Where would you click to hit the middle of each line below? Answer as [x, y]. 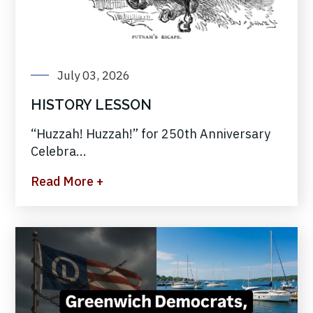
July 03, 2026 [94, 75]
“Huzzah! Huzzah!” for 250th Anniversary [151, 134]
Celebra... [59, 151]
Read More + [67, 181]
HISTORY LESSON [91, 105]
